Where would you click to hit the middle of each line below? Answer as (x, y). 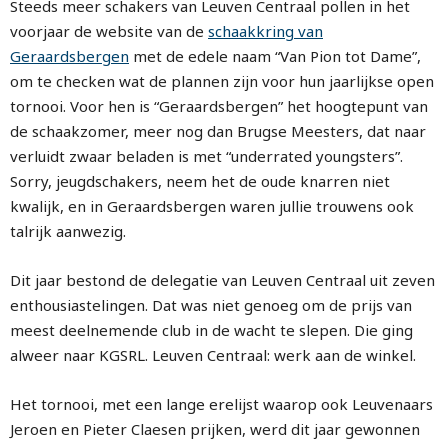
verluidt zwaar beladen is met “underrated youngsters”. (206, 156)
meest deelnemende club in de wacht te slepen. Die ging (211, 330)
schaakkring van (265, 31)
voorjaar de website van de (109, 31)
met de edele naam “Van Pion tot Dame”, (275, 56)
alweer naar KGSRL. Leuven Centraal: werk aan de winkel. (213, 355)
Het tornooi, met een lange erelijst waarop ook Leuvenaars (221, 404)
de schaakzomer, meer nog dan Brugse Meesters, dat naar (218, 131)
